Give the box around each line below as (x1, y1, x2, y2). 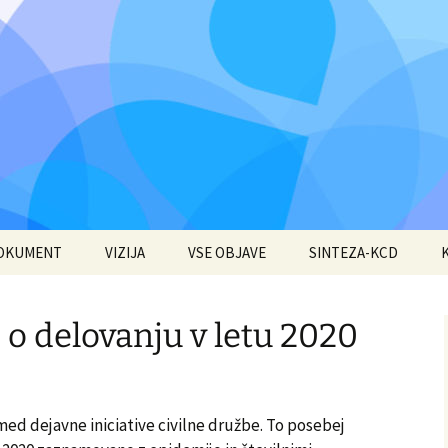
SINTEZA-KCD (309, 243, 398, 262)
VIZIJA (105, 243, 145, 262)
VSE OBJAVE (188, 243, 266, 262)
